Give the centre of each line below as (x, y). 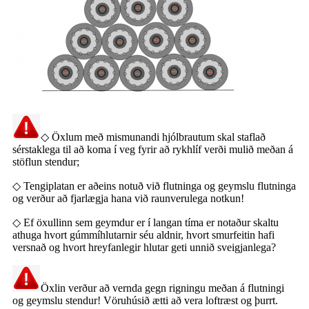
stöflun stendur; (46, 161)
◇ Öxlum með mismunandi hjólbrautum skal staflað (153, 137)
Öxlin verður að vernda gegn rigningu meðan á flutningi (162, 288)
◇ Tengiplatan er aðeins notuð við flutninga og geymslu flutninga (154, 186)
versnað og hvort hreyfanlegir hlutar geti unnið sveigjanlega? (144, 247)
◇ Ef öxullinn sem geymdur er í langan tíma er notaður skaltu (146, 222)
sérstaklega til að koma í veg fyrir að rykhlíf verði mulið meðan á (153, 149)
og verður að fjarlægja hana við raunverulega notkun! (128, 198)
